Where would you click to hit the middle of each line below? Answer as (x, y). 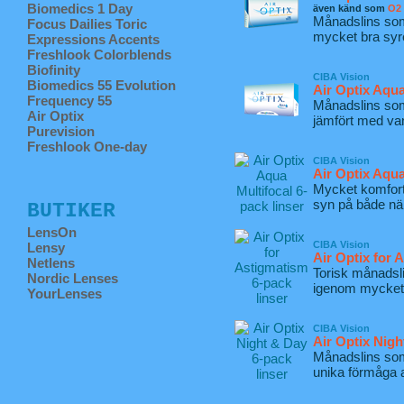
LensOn (52, 232)
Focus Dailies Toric (87, 24)
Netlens (51, 263)
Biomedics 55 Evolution (101, 85)
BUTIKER (71, 211)
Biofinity (54, 70)
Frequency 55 (69, 101)
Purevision (61, 131)
